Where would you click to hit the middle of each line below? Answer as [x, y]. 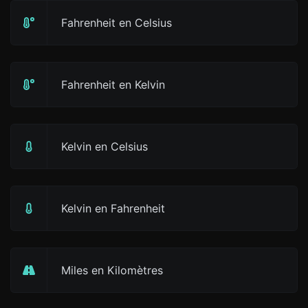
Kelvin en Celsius [104, 146]
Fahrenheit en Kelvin [113, 85]
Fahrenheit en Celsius [117, 23]
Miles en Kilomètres [112, 270]
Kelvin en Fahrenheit [113, 208]
